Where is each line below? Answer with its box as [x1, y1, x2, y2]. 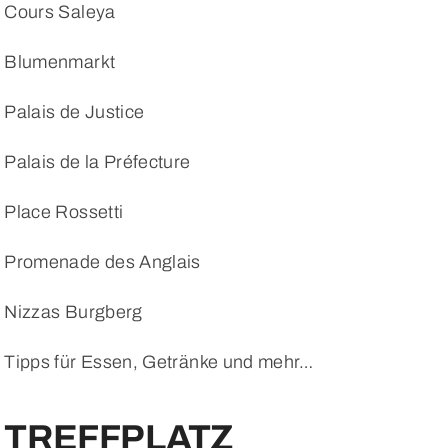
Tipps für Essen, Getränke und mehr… [4, 351, 313, 372]
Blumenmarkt [4, 51, 116, 72]
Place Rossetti [4, 201, 124, 222]
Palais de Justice [4, 101, 145, 122]
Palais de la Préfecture [4, 151, 191, 172]
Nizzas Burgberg [4, 301, 143, 322]
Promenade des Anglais [4, 251, 201, 272]
